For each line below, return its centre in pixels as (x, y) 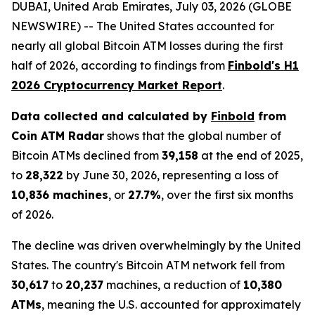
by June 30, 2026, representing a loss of (171, 175)
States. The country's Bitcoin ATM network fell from (148, 265)
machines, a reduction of (173, 285)
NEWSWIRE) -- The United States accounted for (143, 26)
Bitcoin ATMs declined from (86, 155)
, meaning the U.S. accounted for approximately (171, 304)
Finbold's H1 (263, 65)
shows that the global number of (193, 136)
